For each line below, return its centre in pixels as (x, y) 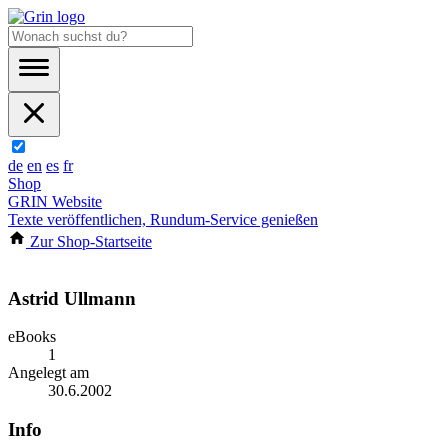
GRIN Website (55, 201)
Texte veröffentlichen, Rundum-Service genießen (163, 219)
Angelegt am (48, 373)
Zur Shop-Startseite (89, 241)
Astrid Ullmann (72, 298)
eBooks (32, 337)
